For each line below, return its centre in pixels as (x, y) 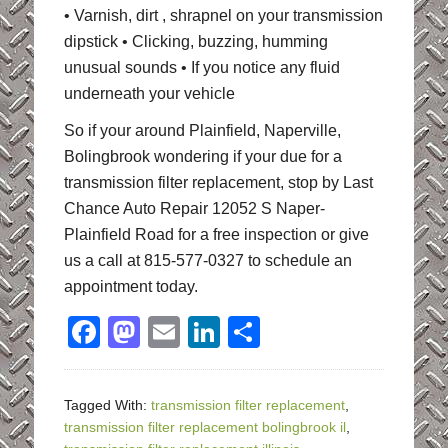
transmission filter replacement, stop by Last (218, 183)
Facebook (170, 332)
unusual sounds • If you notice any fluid (201, 68)
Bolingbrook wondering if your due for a (202, 157)
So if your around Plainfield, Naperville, (202, 131)
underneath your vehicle (149, 94)
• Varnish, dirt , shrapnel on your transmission (223, 16)
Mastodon (210, 332)
